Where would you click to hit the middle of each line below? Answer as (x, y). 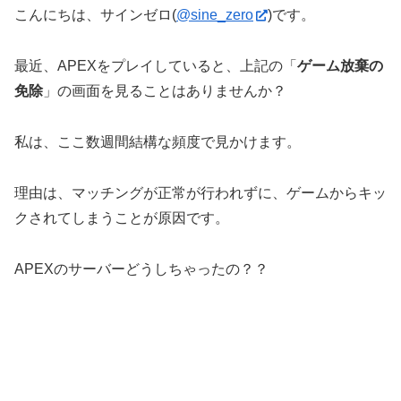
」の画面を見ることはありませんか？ (165, 91)
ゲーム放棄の (340, 66)
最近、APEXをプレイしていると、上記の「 (156, 66)
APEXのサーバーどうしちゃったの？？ (141, 269)
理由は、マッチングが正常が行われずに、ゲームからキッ (200, 192)
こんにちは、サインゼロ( (95, 15)
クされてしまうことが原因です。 (122, 218)
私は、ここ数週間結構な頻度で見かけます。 (158, 141)
